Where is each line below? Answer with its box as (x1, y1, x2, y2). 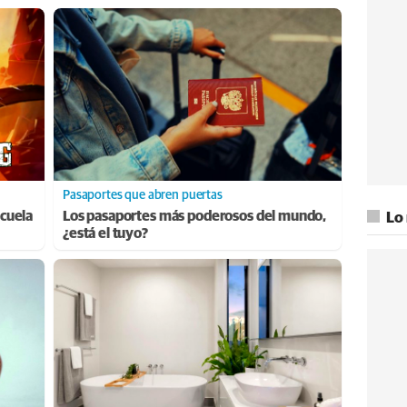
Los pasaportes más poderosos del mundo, (63, 208, 327, 223)
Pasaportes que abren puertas (63, 188, 223, 202)
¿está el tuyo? (63, 225, 148, 241)
